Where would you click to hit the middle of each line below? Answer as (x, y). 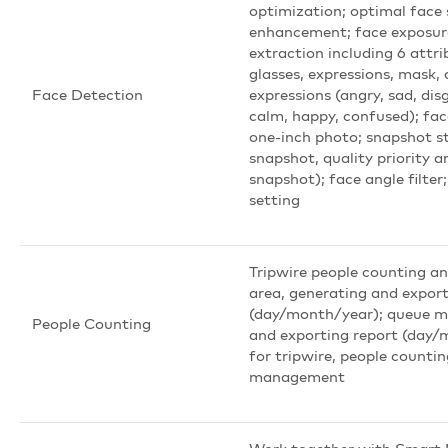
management (297, 376)
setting (274, 199)
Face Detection (87, 94)
